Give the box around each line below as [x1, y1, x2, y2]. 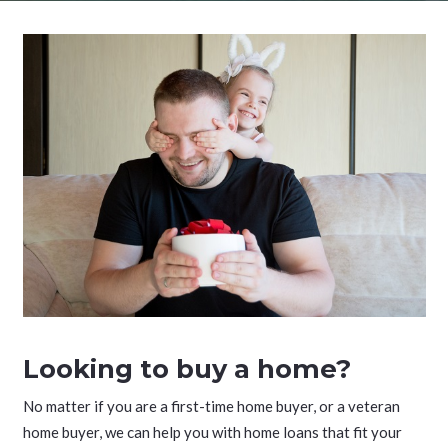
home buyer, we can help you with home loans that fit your [22, 423, 402, 442]
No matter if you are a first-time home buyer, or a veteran [22, 397, 400, 416]
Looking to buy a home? [22, 353, 351, 384]
